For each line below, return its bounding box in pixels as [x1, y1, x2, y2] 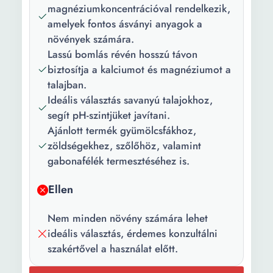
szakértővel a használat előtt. [48, 241, 178, 256]
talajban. [48, 77, 87, 92]
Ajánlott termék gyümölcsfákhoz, [48, 123, 196, 138]
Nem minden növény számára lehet [48, 211, 208, 225]
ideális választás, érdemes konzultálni [48, 226, 218, 241]
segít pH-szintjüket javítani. [48, 108, 170, 122]
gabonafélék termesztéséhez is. [48, 154, 190, 168]
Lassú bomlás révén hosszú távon [48, 47, 197, 62]
